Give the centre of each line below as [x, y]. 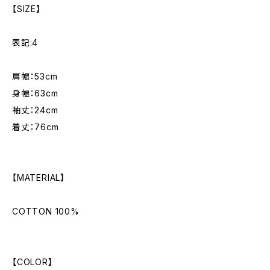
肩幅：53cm [35, 76]
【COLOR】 [33, 262]
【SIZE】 [27, 9]
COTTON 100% [46, 211]
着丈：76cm [36, 127]
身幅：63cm [35, 93]
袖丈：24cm [35, 110]
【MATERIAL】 [39, 177]
